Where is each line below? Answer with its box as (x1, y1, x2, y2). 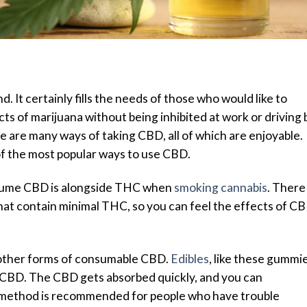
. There (267, 180, 306, 195)
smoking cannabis (174, 180, 267, 195)
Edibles (171, 251, 209, 266)
